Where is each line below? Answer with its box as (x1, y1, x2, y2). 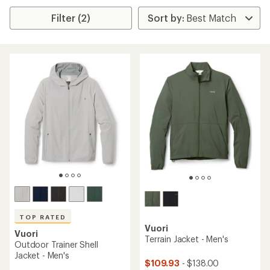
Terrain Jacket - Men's (145, 234, 228, 245)
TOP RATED (19, 213, 67, 221)
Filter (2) (51, 12, 91, 24)
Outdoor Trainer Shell (14, 239, 98, 250)
